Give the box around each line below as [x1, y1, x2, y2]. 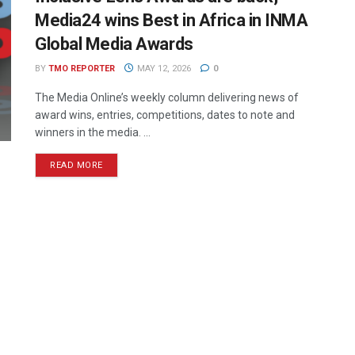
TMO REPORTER [48, 63, 115, 74]
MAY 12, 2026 [134, 63, 191, 74]
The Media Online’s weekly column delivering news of [35, 91, 299, 104]
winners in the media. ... [35, 126, 151, 139]
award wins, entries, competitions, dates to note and [35, 109, 295, 121]
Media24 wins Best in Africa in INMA [35, 10, 308, 30]
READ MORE [50, 160, 103, 170]
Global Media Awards [35, 34, 193, 54]
